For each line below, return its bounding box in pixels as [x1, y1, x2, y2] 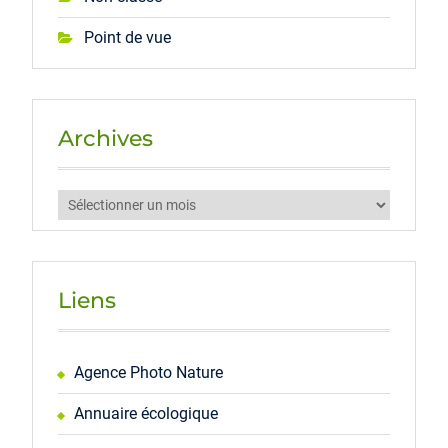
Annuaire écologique [73, 404, 218, 423]
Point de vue [83, 28, 171, 47]
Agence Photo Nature [73, 363, 223, 382]
